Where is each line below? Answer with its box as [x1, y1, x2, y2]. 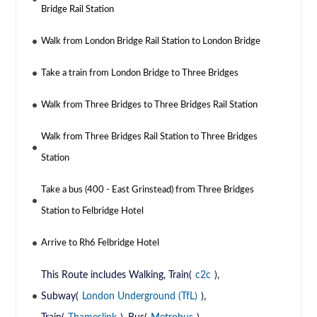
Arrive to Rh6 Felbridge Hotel [41, 238, 160, 248]
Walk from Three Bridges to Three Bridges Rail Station [41, 100, 258, 110]
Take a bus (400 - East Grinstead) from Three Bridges [41, 185, 255, 195]
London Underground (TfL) [82, 291, 198, 301]
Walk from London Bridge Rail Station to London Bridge [41, 36, 261, 46]
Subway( [41, 291, 79, 301]
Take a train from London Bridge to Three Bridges [41, 68, 239, 78]
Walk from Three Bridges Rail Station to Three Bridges [41, 132, 258, 142]
